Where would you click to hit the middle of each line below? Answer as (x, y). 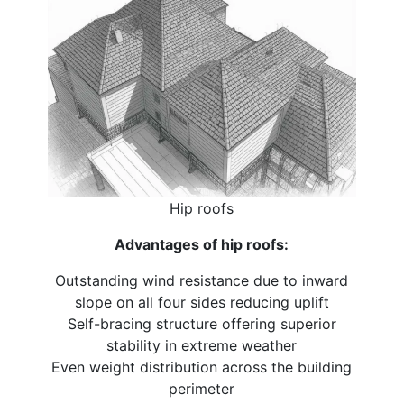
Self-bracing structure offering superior (202, 323)
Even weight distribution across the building (202, 367)
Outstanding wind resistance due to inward (202, 280)
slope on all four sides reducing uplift (202, 302)
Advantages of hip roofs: (202, 244)
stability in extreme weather (202, 345)
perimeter (202, 388)
